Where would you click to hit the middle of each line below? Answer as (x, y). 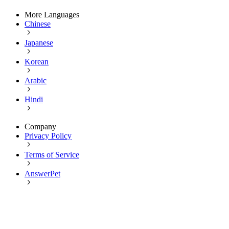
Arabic (36, 81)
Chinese (38, 24)
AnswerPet (42, 174)
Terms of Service (52, 155)
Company (40, 127)
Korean (37, 62)
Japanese (39, 43)
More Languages (52, 15)
